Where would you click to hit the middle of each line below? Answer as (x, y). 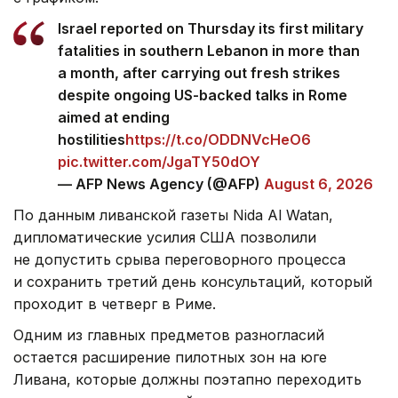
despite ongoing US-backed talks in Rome (203, 95)
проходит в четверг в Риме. (115, 303)
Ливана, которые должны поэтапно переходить (187, 379)
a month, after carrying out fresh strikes (199, 72)
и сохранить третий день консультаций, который (193, 281)
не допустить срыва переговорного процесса (179, 259)
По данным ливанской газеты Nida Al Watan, (173, 215)
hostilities (92, 139)
